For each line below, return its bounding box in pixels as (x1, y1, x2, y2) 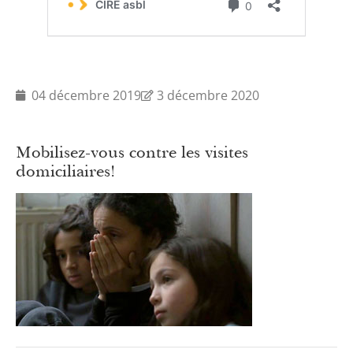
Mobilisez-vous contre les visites (16, 141, 248, 162)
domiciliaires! (16, 160, 115, 181)
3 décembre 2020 (157, 86, 259, 104)
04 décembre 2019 (32, 86, 141, 104)
